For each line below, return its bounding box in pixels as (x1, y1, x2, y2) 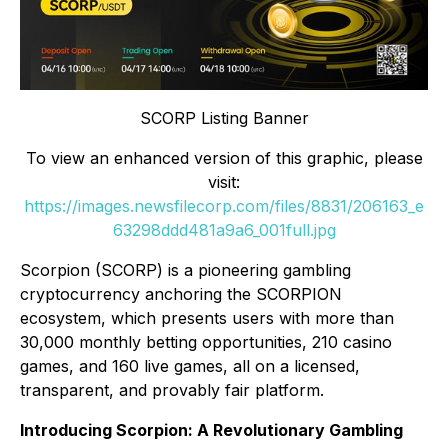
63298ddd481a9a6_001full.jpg (112, 220, 336, 241)
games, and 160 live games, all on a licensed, (20, 356, 360, 377)
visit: (208, 172, 240, 193)
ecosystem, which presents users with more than (20, 308, 394, 329)
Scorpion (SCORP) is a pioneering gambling (20, 260, 351, 281)
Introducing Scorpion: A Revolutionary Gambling (20, 420, 403, 441)
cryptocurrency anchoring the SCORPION (20, 284, 342, 305)
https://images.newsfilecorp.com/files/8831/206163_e (24, 196, 424, 217)
